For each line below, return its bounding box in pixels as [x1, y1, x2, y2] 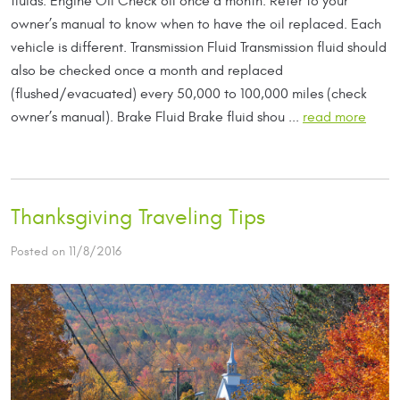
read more [303, 109, 366, 126]
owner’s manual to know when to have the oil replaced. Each [11, 16, 381, 33]
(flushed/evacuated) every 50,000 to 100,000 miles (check [11, 86, 367, 103]
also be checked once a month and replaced [11, 62, 283, 79]
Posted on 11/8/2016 [11, 244, 121, 260]
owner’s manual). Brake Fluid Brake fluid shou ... [11, 109, 303, 126]
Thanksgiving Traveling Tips [11, 204, 265, 231]
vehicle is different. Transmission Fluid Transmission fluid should [11, 39, 387, 56]
